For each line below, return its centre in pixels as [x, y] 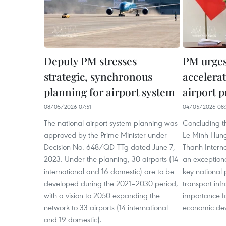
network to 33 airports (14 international [106, 207]
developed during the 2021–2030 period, [111, 183]
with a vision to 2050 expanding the [102, 195]
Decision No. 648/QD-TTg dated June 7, [109, 147]
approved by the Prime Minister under [105, 135]
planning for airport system [109, 92]
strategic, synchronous [98, 76]
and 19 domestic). [73, 219]
